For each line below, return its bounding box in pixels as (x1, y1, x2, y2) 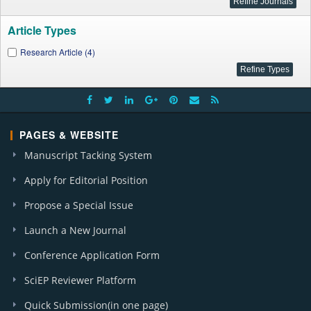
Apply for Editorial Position (24, 174, 148, 187)
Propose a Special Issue (24, 199, 133, 212)
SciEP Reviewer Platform (24, 274, 136, 287)
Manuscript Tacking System (24, 149, 152, 162)
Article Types (8, 22, 76, 38)
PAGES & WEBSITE (19, 128, 119, 142)
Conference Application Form (24, 249, 160, 262)
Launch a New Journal (24, 224, 126, 237)
